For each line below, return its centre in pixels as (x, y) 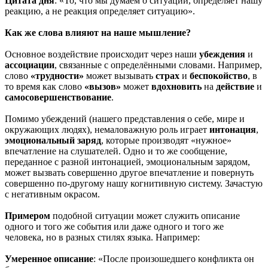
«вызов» (103, 86)
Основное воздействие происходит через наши (102, 54)
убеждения (222, 54)
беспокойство (219, 75)
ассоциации (30, 65)
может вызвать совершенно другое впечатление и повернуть (129, 172)
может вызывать (120, 75)
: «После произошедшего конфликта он (174, 258)
